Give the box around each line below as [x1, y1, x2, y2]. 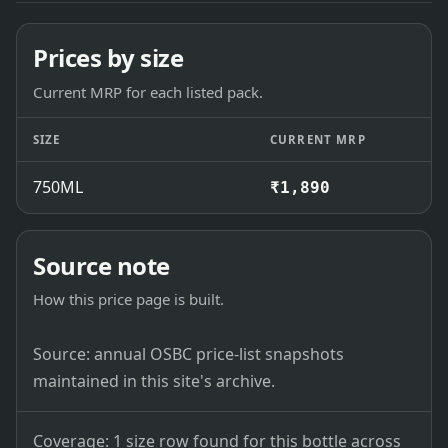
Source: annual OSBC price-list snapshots [33, 342, 344, 365]
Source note [33, 248, 170, 282]
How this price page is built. [33, 289, 224, 310]
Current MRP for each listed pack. [33, 81, 263, 102]
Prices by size [33, 41, 184, 75]
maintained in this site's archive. [33, 369, 275, 392]
